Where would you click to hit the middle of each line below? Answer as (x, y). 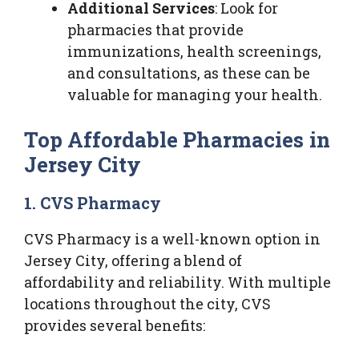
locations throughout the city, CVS (147, 303)
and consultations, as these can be (189, 73)
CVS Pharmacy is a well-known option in (172, 238)
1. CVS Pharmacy (93, 202)
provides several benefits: (115, 325)
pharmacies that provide (155, 29)
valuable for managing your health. (195, 94)
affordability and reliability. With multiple (177, 282)
